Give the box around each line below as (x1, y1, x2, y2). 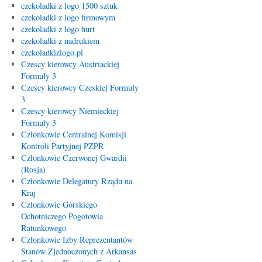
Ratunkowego (20, 222, 66, 233)
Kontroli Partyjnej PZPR (20, 140, 104, 151)
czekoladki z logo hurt (20, 23, 95, 35)
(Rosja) (20, 164, 46, 175)
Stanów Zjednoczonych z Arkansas (20, 246, 137, 257)
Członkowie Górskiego (20, 199, 97, 210)
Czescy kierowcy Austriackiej (20, 58, 119, 70)
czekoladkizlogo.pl (20, 47, 83, 58)
